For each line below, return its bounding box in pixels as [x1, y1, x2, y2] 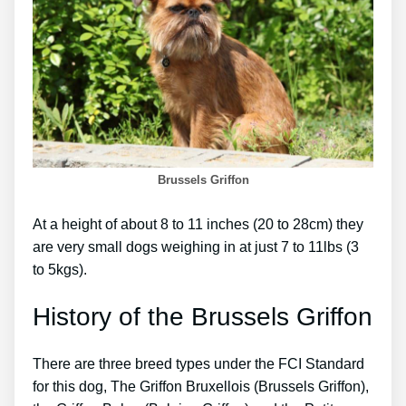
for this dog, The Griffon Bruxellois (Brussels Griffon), [33, 378, 369, 394]
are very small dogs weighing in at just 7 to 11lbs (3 [33, 239, 359, 256]
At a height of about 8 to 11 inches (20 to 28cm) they [33, 217, 363, 233]
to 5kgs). [33, 262, 87, 278]
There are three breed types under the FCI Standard [33, 355, 364, 372]
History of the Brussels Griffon [33, 302, 372, 331]
